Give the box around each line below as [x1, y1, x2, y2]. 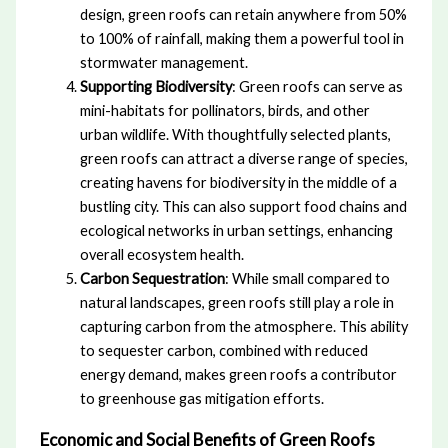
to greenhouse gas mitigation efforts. [79, 390, 324, 408]
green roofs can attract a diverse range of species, [79, 150, 408, 168]
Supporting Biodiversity [79, 78, 232, 96]
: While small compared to [224, 270, 390, 288]
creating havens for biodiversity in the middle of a [79, 174, 397, 192]
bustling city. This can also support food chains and [79, 198, 407, 216]
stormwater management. [79, 54, 248, 72]
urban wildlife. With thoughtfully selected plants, [79, 126, 391, 144]
